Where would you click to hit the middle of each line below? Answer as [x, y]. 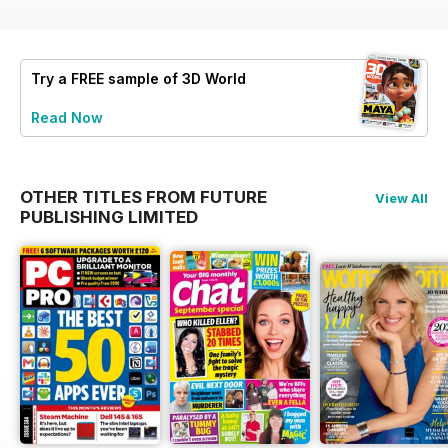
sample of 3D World [175, 79]
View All [401, 198]
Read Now [67, 118]
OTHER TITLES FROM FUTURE [143, 197]
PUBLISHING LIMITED [109, 217]
